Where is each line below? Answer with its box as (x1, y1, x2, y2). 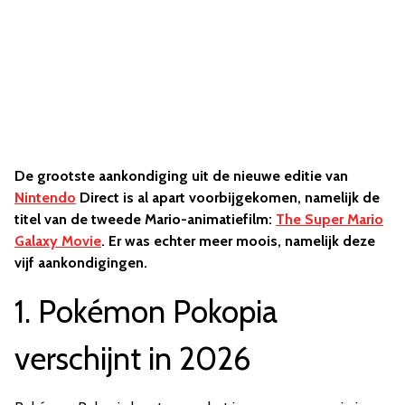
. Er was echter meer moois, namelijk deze (101, 231, 375, 250)
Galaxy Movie (14, 231, 101, 250)
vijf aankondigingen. (14, 253, 147, 271)
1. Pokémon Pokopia (14, 291, 278, 331)
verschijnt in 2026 (14, 338, 251, 378)
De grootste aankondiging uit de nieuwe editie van (14, 166, 348, 184)
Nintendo (14, 188, 76, 206)
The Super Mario (276, 210, 383, 228)
